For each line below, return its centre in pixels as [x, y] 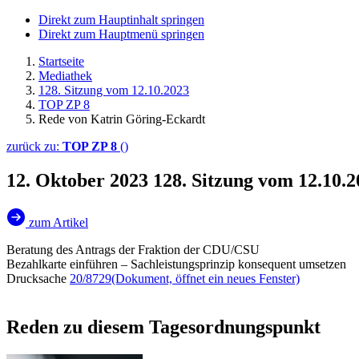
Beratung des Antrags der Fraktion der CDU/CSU [133, 249]
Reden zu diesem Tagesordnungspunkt [163, 327]
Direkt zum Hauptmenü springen [121, 34]
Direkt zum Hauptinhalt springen [121, 20]
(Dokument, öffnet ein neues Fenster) [206, 278]
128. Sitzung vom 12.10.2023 [114, 90]
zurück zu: [34, 146]
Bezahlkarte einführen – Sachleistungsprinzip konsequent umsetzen [176, 264]
